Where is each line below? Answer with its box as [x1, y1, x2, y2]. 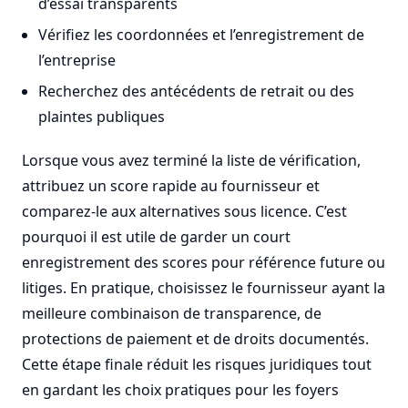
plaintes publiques [37, 107, 165, 127]
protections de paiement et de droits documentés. [22, 329, 369, 349]
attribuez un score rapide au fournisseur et [22, 176, 320, 196]
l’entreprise [37, 50, 116, 70]
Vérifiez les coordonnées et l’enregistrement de [37, 25, 364, 45]
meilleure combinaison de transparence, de [22, 303, 321, 323]
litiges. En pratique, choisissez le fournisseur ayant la [22, 278, 385, 298]
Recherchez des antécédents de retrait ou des [37, 81, 354, 101]
